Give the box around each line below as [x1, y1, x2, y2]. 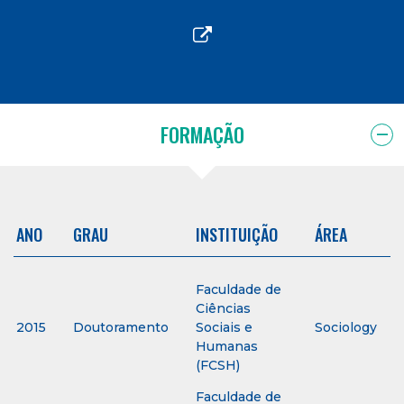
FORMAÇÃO [160, 120, 244, 150]
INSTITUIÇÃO [196, 223, 278, 247]
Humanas [196, 338, 258, 355]
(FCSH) [196, 357, 240, 374]
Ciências [196, 300, 251, 317]
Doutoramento [73, 319, 169, 336]
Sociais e [196, 319, 252, 336]
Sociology [315, 319, 377, 336]
